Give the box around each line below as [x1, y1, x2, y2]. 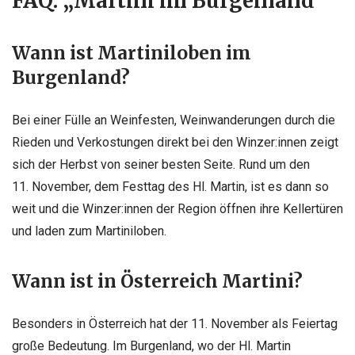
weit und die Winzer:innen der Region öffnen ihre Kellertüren [12, 201, 343, 217]
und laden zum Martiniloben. [12, 223, 166, 239]
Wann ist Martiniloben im [12, 42, 251, 65]
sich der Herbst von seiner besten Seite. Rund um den [12, 157, 310, 173]
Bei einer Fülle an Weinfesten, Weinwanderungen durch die [12, 113, 335, 128]
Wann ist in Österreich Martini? [12, 270, 303, 293]
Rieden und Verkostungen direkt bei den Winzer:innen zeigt [12, 135, 338, 151]
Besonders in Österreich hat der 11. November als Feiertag [12, 316, 338, 332]
